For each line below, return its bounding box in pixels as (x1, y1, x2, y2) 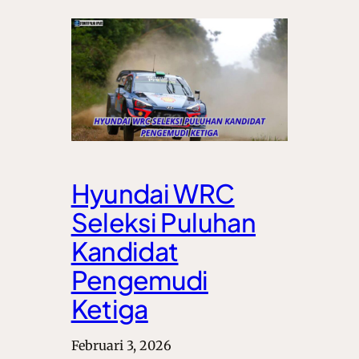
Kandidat (71, 234, 179, 267)
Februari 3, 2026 (71, 337, 171, 353)
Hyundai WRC (71, 176, 235, 209)
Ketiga (71, 292, 148, 325)
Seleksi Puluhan (71, 205, 256, 238)
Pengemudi (71, 263, 208, 296)
